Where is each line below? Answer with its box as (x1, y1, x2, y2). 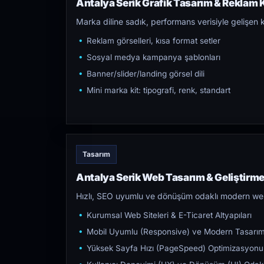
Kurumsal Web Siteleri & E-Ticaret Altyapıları (87, 210, 252, 220)
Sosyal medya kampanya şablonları (87, 52, 220, 62)
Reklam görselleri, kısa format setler (87, 36, 220, 45)
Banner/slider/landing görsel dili (87, 69, 204, 78)
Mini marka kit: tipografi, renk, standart (87, 85, 230, 95)
